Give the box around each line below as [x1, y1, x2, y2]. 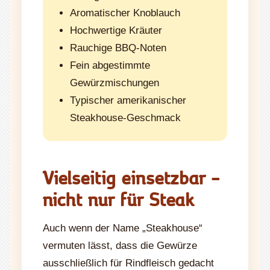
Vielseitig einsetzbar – [43, 163, 220, 190]
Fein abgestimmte [70, 59, 150, 71]
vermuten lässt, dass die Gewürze [43, 239, 197, 251]
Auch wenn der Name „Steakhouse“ [43, 222, 202, 234]
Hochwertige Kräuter [70, 24, 162, 36]
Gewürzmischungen [70, 77, 159, 89]
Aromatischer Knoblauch [70, 7, 180, 19]
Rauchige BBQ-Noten [70, 42, 166, 54]
